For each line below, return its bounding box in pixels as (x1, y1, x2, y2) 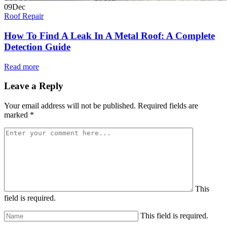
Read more (4, 62, 39, 71)
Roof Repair (4, 12, 44, 21)
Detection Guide (4, 41, 70, 52)
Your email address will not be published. (4, 101, 136, 110)
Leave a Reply (4, 81, 63, 92)
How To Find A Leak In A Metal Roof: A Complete (4, 30, 215, 41)
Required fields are (138, 101, 198, 110)
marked (4, 110, 30, 120)
